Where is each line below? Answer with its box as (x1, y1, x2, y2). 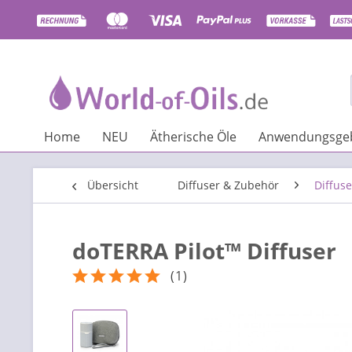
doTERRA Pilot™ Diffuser (72, 236, 336, 266)
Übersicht (87, 178, 138, 192)
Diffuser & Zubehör (178, 178, 279, 192)
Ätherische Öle (150, 128, 236, 145)
